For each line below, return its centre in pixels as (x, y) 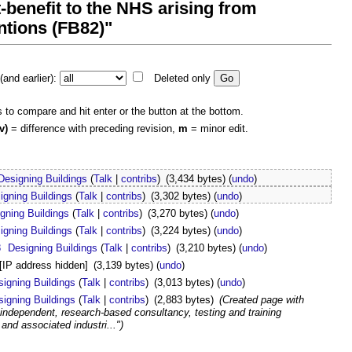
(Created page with (261, 300)
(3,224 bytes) (180, 231)
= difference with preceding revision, (93, 128)
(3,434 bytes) (195, 179)
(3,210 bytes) (205, 248)
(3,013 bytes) (183, 283)
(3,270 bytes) (177, 214)
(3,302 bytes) (180, 196)
